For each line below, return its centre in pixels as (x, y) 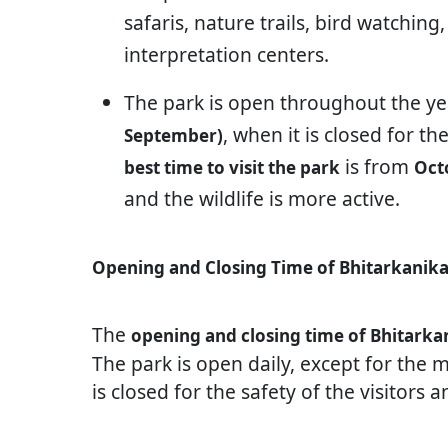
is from (377, 166)
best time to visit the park (232, 167)
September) (173, 135)
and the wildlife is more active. (262, 198)
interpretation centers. (226, 54)
